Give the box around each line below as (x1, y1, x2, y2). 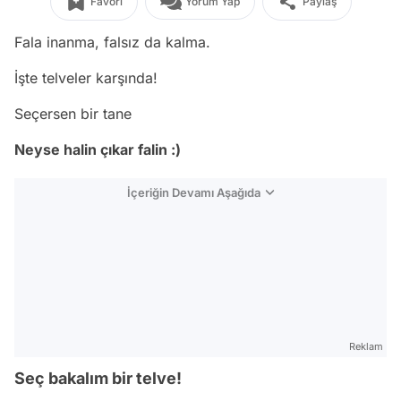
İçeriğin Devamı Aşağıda (127, 185, 260, 200)
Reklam (349, 340, 383, 353)
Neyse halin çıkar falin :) (14, 141, 181, 158)
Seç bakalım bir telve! (14, 369, 182, 388)
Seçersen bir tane (14, 105, 132, 123)
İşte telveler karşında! (14, 69, 162, 87)
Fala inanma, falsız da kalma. (14, 33, 210, 51)
